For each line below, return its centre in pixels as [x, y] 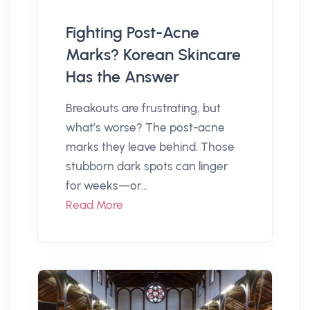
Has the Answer [122, 76]
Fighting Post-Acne [133, 32]
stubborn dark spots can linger [147, 166]
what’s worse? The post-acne [145, 127]
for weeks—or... [107, 185]
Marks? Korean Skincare [153, 54]
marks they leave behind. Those [150, 146]
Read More [94, 204]
